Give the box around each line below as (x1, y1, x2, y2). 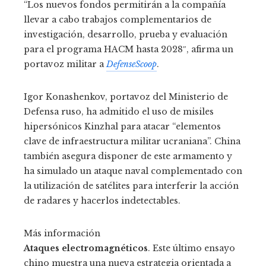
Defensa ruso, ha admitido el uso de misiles (24, 106, 214, 118)
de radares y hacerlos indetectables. (24, 195, 180, 207)
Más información (24, 228, 100, 239)
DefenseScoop (106, 59, 157, 70)
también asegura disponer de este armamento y (24, 151, 232, 162)
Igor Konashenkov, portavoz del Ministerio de (24, 91, 228, 103)
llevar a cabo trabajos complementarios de (24, 14, 211, 26)
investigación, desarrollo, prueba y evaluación (24, 29, 227, 40)
